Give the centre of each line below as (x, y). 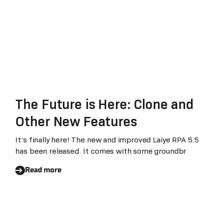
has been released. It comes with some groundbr (101, 151)
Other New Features (76, 122)
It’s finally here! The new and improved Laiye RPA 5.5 (107, 140)
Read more (43, 170)
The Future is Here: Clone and (104, 105)
